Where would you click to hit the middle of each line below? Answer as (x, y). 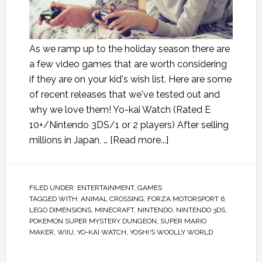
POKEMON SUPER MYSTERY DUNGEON (93, 221)
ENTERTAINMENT (105, 187)
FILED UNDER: (53, 187)
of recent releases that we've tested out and (124, 94)
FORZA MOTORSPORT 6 (186, 199)
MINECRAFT (114, 210)
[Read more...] (139, 140)
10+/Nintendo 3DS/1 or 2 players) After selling (129, 125)
